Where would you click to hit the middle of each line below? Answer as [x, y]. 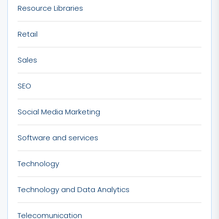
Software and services [58, 137]
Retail [28, 34]
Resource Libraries [50, 8]
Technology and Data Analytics [74, 189]
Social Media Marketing [59, 111]
